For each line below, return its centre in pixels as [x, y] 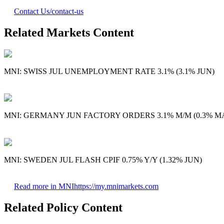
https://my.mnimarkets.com [116, 186]
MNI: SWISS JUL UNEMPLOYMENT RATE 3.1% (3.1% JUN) [109, 71]
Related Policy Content [63, 207]
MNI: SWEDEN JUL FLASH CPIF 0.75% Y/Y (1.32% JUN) [103, 159]
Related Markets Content [69, 32]
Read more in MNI [44, 186]
